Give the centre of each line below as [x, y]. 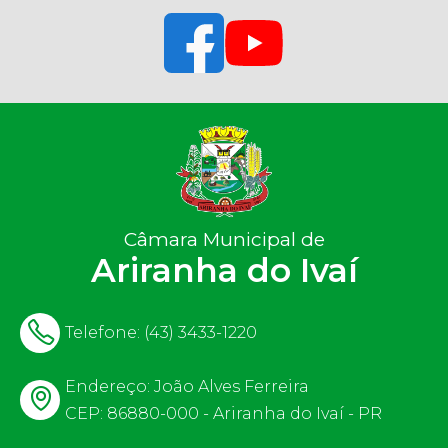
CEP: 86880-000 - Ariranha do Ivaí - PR [223, 413]
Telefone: [104, 333]
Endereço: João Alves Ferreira [187, 386]
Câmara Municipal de [224, 240]
